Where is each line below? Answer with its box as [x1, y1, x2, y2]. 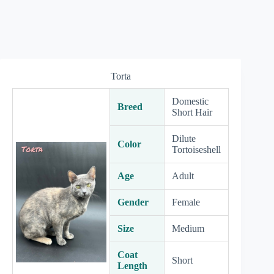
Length [117, 261, 147, 271]
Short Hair [172, 107, 212, 117]
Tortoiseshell [172, 144, 221, 155]
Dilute [172, 133, 196, 144]
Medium [172, 223, 204, 234]
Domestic [172, 96, 209, 106]
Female [172, 197, 200, 207]
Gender [117, 197, 149, 207]
